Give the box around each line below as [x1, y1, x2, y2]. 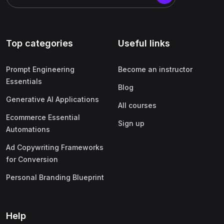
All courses [118, 101, 156, 109]
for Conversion [6, 155, 58, 163]
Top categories [6, 38, 73, 48]
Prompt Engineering [6, 65, 74, 73]
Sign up [118, 119, 144, 127]
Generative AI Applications [6, 95, 99, 103]
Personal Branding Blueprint [6, 173, 104, 181]
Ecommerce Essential [6, 113, 80, 121]
